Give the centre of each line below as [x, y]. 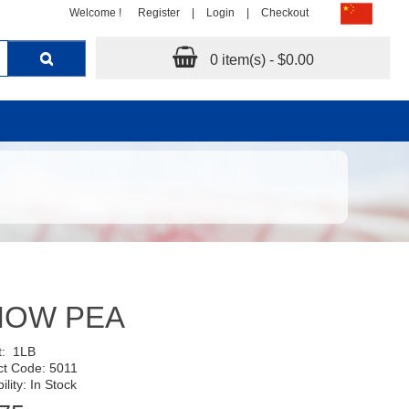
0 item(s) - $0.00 [262, 60]
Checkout [285, 13]
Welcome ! [95, 13]
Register [159, 13]
